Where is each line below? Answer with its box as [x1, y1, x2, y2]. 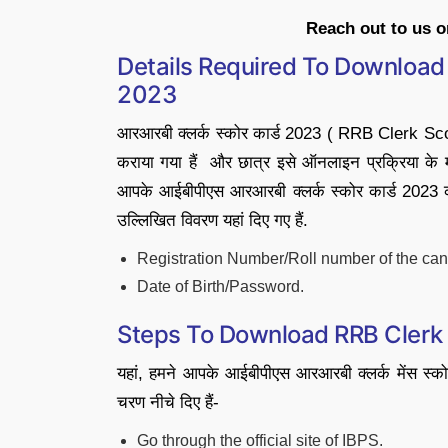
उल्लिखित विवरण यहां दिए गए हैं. [117, 211, 308, 230]
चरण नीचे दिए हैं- [117, 393, 219, 412]
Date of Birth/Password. [137, 278, 304, 295]
